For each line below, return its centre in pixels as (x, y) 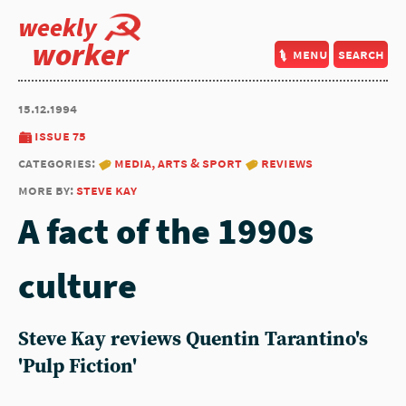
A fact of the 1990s (166, 231)
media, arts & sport (178, 163)
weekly (58, 27)
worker (80, 54)
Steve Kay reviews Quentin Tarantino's (193, 339)
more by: (47, 190)
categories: (58, 163)
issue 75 (60, 135)
